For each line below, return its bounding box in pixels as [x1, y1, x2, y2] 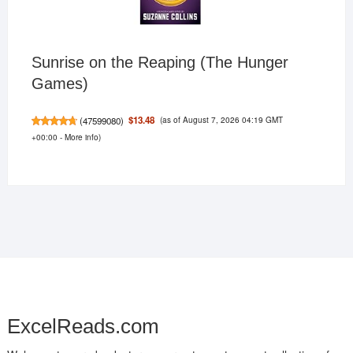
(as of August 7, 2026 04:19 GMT [159, 113, 283, 126]
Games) [31, 75, 88, 93]
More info [64, 131, 98, 143]
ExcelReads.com [6, 314, 159, 339]
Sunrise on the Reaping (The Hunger [31, 54, 288, 72]
